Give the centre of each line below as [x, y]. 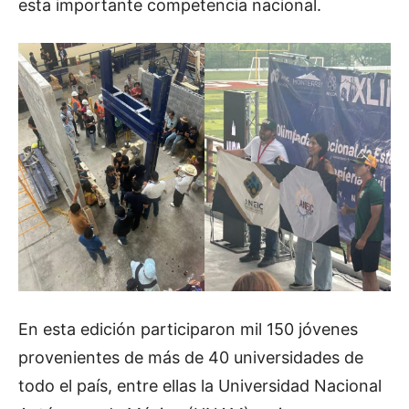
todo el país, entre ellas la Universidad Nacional [200, 385]
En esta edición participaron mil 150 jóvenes [188, 329]
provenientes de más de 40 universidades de [191, 357]
